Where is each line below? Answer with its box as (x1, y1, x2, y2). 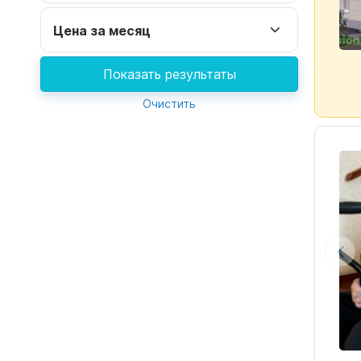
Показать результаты (102, 65, 236, 82)
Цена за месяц (53, 21, 151, 39)
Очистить (143, 96, 196, 111)
